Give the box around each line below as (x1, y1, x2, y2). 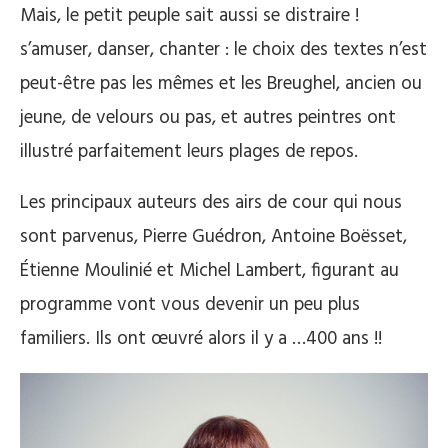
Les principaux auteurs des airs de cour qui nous (20, 188, 402, 218)
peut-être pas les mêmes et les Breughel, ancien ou (20, 69, 422, 99)
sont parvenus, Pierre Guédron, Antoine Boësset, (20, 222, 407, 252)
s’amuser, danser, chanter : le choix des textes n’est (20, 35, 427, 65)
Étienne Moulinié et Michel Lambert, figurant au (20, 256, 399, 286)
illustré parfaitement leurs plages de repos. (20, 137, 358, 167)
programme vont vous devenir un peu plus (20, 290, 360, 320)
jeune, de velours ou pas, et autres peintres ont (20, 103, 396, 133)
